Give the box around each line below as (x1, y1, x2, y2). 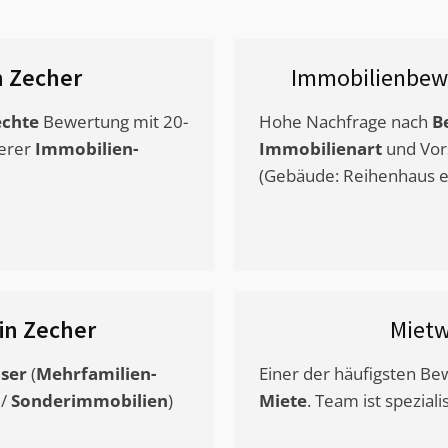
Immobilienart (259, 137, 382, 161)
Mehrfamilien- (36, 362, 156, 386)
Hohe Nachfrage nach (259, 110, 432, 134)
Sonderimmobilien (11, 389, 168, 413)
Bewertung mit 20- (39, 110, 188, 134)
